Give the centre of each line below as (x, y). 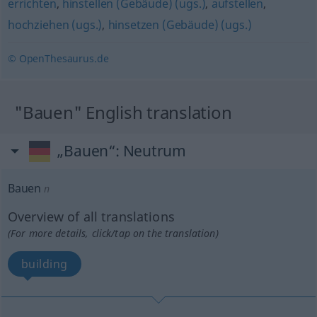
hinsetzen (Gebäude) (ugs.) (180, 25)
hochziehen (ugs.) (55, 25)
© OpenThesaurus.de (58, 58)
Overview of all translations (91, 217)
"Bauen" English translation (123, 112)
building (44, 264)
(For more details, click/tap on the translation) (113, 233)
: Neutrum (151, 151)
